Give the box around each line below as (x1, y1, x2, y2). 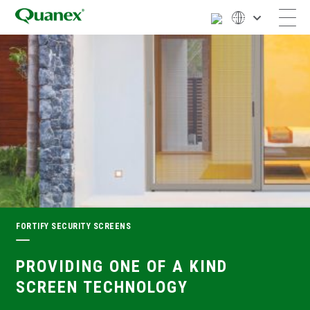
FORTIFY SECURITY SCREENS (16, 221, 131, 231)
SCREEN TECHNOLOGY (16, 277, 188, 297)
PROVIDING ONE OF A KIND (16, 257, 228, 276)
